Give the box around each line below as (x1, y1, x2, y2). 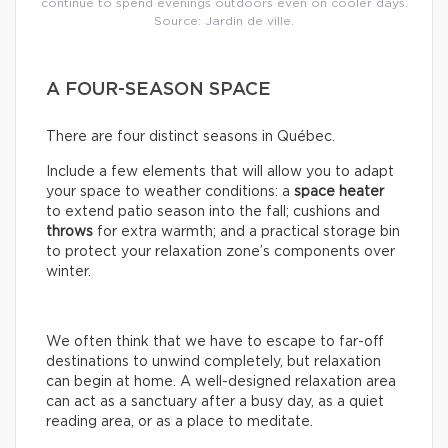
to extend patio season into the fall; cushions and (46, 204, 380, 219)
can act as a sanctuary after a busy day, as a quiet (46, 394, 384, 409)
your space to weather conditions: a (46, 184, 294, 199)
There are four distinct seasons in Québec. (46, 129, 335, 144)
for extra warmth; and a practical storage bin (93, 224, 400, 239)
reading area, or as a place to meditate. (46, 414, 313, 429)
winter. (46, 264, 95, 279)
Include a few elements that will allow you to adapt (46, 164, 394, 179)
